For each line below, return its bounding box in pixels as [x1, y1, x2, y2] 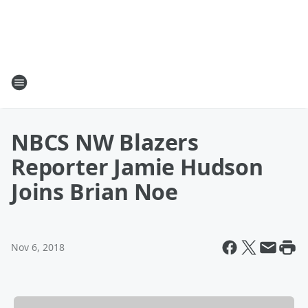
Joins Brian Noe [11, 177, 179, 206]
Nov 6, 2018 [11, 241, 65, 254]
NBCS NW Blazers [11, 127, 199, 157]
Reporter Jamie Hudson [11, 152, 263, 181]
